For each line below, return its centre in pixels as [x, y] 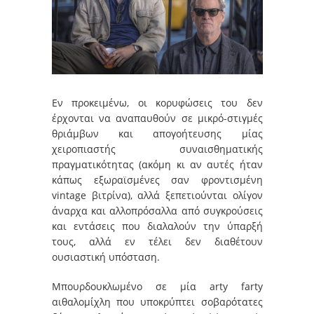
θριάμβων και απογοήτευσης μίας [157, 133]
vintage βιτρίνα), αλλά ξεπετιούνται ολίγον [157, 195]
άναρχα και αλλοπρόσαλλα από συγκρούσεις [157, 210]
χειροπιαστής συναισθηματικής [157, 149]
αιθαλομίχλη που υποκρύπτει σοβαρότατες [157, 301]
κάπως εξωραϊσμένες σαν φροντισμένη [157, 179]
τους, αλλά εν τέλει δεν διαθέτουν [157, 241]
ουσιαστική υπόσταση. [106, 257]
